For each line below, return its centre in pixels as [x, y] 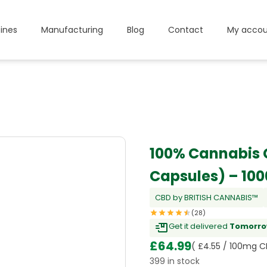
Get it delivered [199, 226]
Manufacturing [72, 30]
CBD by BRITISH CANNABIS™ [207, 198]
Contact [185, 30]
